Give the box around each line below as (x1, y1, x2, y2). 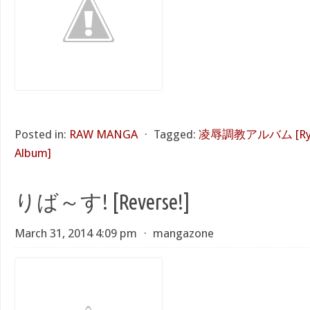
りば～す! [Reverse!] (15, 190, 190, 214)
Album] (15, 146, 51, 160)
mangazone (153, 226, 214, 240)
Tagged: (154, 127, 196, 141)
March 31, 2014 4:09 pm (15, 226, 137, 240)
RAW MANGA (69, 127, 138, 141)
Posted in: (15, 127, 66, 141)
